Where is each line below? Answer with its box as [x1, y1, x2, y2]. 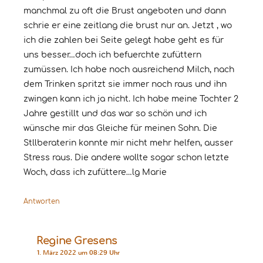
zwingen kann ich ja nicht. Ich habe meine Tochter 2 [23, 95, 238, 104]
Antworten [23, 198, 60, 206]
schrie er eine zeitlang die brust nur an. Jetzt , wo [23, 21, 232, 31]
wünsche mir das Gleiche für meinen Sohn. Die [23, 124, 217, 133]
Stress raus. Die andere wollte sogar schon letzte [23, 153, 229, 163]
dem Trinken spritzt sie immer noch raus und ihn [23, 80, 227, 89]
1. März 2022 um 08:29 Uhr [36, 248, 120, 258]
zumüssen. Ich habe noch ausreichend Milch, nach [23, 65, 234, 75]
